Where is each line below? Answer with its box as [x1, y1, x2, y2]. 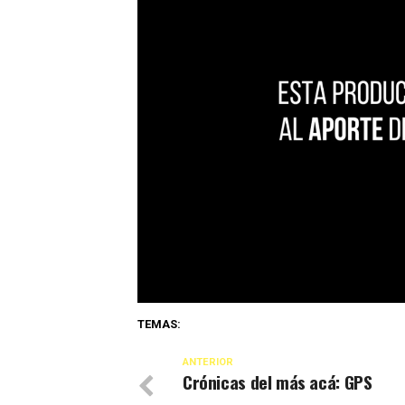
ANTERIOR [183, 355, 233, 368]
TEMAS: [137, 316, 181, 331]
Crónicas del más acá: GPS [183, 368, 372, 395]
